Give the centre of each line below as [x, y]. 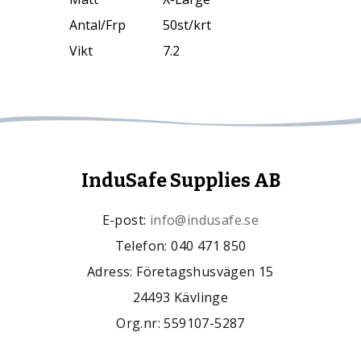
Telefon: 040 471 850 [180, 245]
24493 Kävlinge [180, 297]
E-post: [126, 220]
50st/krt [187, 25]
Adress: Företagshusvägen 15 [180, 271]
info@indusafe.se [204, 220]
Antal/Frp [97, 25]
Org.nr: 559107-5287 [180, 323]
